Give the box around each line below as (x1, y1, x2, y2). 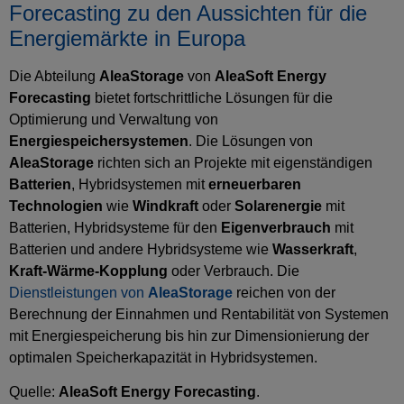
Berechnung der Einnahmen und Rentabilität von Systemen (9, 307, 389, 323)
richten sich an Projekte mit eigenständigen (94, 155, 372, 171)
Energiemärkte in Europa (9, 26, 245, 51)
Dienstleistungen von (9, 285, 148, 301)
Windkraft (133, 198, 198, 215)
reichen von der (233, 285, 335, 301)
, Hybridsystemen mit (71, 177, 208, 193)
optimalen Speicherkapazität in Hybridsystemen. (9, 350, 317, 366)
